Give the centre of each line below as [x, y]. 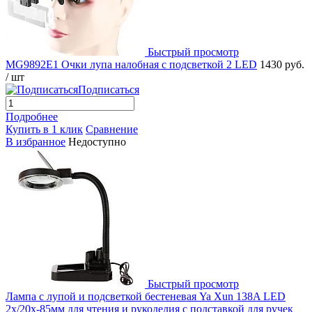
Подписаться [109, 89]
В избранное [36, 141]
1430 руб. [282, 64]
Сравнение [112, 129]
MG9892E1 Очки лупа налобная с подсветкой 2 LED [131, 64]
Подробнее [32, 116]
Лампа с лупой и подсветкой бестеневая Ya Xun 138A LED [146, 296]
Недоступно [97, 141]
